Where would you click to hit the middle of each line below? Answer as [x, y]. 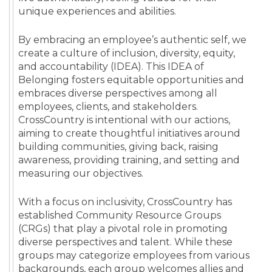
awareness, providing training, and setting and [129, 160]
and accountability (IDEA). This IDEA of [111, 67]
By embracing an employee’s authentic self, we [132, 40]
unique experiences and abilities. [97, 12]
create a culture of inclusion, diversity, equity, [127, 53]
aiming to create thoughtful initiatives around [129, 134]
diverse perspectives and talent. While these [125, 242]
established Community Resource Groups [120, 216]
